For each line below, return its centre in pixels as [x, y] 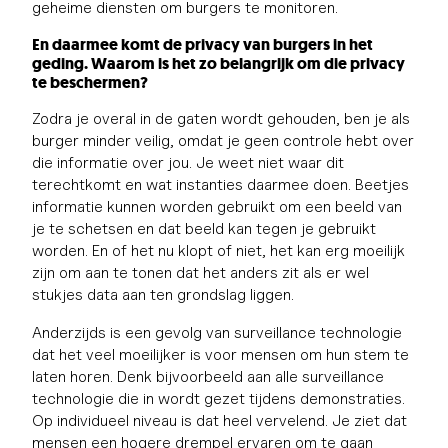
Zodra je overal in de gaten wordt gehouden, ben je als [221, 118]
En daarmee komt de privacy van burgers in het [202, 44]
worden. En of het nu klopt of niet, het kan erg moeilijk [218, 250]
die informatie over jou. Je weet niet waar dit [188, 162]
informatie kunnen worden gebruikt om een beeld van [217, 206]
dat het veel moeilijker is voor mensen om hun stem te [220, 354]
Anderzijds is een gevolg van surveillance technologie [217, 332]
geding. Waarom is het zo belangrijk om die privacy [218, 63]
